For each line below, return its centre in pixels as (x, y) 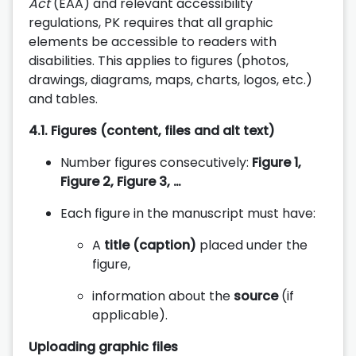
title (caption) (150, 245)
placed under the (252, 245)
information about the (163, 296)
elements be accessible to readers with (153, 41)
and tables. (63, 99)
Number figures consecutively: (156, 162)
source (256, 296)
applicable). (130, 315)
